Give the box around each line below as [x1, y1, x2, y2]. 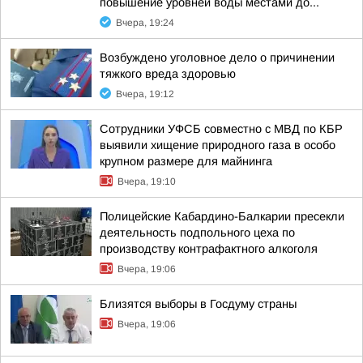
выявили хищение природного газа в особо [100, 139, 335, 152]
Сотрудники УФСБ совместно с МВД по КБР [100, 122, 343, 135]
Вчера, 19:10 [117, 176, 176, 187]
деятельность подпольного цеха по [100, 226, 295, 239]
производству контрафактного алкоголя [100, 242, 318, 255]
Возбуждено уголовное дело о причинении [100, 51, 335, 64]
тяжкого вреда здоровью [100, 67, 236, 80]
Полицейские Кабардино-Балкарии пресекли [100, 210, 344, 223]
